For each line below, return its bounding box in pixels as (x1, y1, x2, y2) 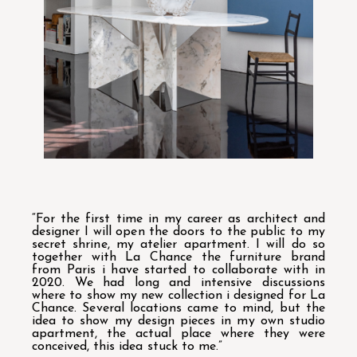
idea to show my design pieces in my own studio (32, 314, 325, 328)
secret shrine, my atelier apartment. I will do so (32, 237, 325, 251)
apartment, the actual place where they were (32, 327, 325, 340)
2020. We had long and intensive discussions (32, 276, 325, 289)
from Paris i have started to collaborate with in (32, 263, 325, 277)
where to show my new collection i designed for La (32, 288, 325, 302)
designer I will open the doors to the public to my (32, 225, 325, 238)
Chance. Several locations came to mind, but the (32, 301, 325, 315)
